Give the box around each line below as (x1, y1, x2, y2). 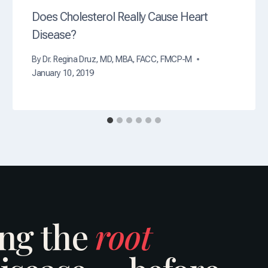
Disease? (32, 28, 77, 42)
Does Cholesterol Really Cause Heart (32, 10, 208, 25)
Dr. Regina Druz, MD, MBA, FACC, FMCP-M (42, 54, 192, 65)
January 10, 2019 (32, 68, 94, 78)
